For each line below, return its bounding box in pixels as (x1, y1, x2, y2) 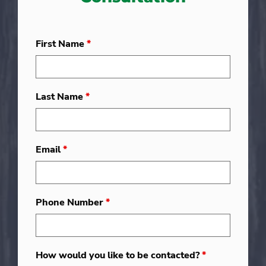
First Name (36, 37, 87, 51)
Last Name (36, 90, 85, 104)
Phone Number (36, 196, 106, 210)
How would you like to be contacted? (36, 249, 202, 262)
